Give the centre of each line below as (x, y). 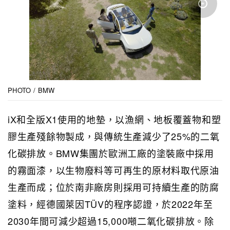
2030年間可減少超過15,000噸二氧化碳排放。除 (111, 221)
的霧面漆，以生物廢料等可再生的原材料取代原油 (113, 170)
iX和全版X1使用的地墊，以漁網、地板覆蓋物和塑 (114, 119)
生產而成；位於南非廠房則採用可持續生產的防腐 (113, 187)
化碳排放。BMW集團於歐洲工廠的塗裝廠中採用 (111, 153)
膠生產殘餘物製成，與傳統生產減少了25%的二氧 (114, 136)
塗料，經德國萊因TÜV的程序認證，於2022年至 (110, 204)
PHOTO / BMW (31, 90)
